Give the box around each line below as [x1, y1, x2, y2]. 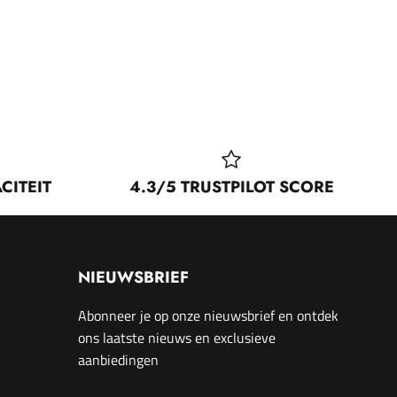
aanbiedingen [78, 349, 159, 371]
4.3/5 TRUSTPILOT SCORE [128, 175, 334, 199]
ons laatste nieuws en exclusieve [78, 327, 276, 349]
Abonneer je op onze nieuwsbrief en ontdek [78, 305, 339, 327]
